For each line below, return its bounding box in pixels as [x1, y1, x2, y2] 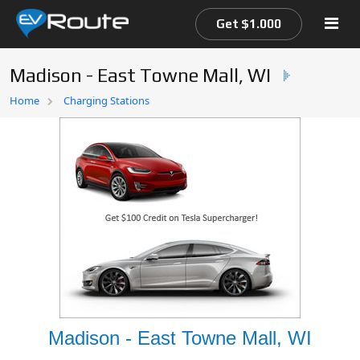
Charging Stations [63, 93, 149, 108]
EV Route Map [16, 125, 97, 138]
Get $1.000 [216, 17, 281, 31]
